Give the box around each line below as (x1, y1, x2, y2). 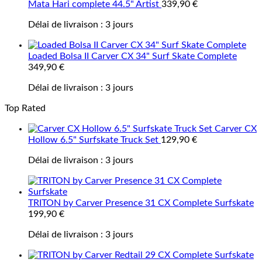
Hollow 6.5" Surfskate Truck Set (28, 135, 158, 144)
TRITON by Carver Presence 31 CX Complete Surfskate (28, 198, 254, 208)
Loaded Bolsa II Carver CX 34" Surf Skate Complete (28, 51, 237, 61)
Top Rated (5, 104, 46, 113)
